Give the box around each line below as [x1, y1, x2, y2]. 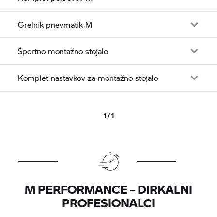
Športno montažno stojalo [18, 45, 108, 57]
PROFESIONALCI [62, 194, 155, 211]
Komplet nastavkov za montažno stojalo [18, 72, 158, 83]
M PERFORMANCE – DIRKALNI [25, 180, 192, 198]
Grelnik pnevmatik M [18, 18, 93, 30]
